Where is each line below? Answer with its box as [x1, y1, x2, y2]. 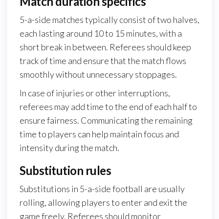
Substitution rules [20, 163, 111, 178]
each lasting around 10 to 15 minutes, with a [20, 28, 182, 39]
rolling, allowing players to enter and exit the [20, 197, 187, 208]
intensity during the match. [20, 142, 119, 153]
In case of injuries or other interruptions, [20, 88, 170, 99]
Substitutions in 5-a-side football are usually [20, 183, 185, 195]
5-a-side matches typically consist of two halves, [20, 14, 199, 25]
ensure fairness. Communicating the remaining [20, 115, 193, 126]
